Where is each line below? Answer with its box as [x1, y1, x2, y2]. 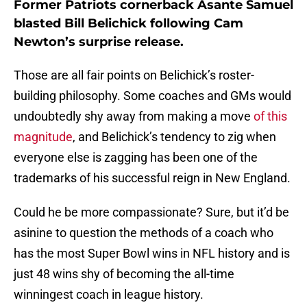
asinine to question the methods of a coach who [14, 225, 273, 241]
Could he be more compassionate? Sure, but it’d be [14, 205, 289, 220]
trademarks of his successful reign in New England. [14, 171, 291, 186]
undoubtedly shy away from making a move [14, 109, 254, 124]
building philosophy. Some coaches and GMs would [14, 88, 291, 103]
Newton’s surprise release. [14, 34, 184, 50]
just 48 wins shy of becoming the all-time [14, 267, 234, 282]
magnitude [14, 130, 73, 145]
